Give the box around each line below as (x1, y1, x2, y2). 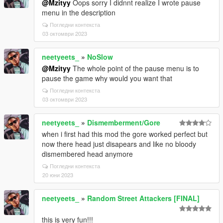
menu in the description (42, 7, 115, 17)
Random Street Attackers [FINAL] (87, 193, 200, 203)
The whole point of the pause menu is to (71, 63, 199, 73)
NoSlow (87, 52, 113, 62)
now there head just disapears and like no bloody (42, 139, 196, 149)
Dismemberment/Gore (87, 117, 160, 127)
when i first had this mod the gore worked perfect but (42, 129, 208, 139)
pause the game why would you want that (42, 73, 172, 83)
